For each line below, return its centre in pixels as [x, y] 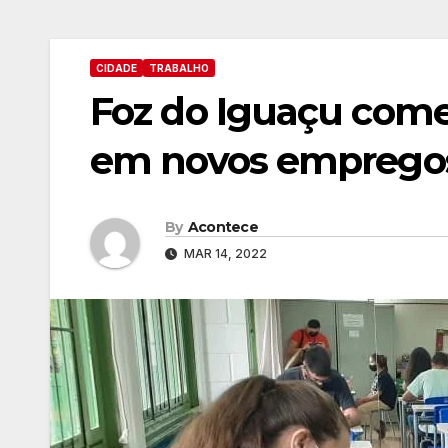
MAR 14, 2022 [224, 253]
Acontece [223, 226]
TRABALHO [179, 68]
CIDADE [116, 68]
